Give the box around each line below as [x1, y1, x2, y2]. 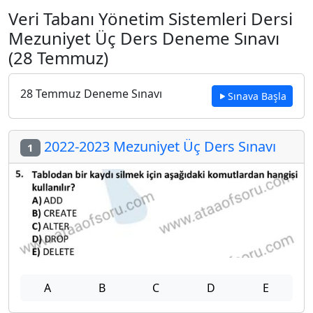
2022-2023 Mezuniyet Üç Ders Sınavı [40, 137, 276, 156]
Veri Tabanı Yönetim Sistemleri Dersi [8, 7, 293, 30]
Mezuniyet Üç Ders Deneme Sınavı [8, 27, 279, 50]
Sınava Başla [228, 89, 286, 103]
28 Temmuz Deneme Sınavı [20, 86, 162, 101]
